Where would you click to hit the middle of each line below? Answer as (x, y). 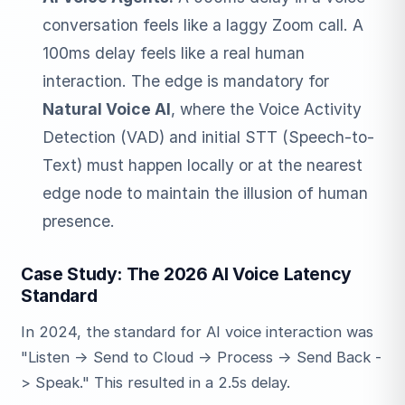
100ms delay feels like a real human (173, 53)
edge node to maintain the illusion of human (205, 193)
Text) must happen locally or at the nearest (202, 165)
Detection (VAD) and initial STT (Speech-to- (208, 137)
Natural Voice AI (106, 109)
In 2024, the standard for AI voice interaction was (198, 331)
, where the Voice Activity (266, 109)
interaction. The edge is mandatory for (185, 81)
